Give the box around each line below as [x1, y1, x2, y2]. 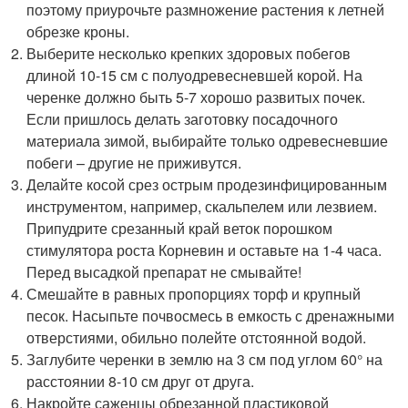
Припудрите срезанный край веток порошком [26, 217, 333, 239]
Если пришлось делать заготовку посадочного [26, 107, 339, 129]
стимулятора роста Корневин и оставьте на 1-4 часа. [26, 239, 382, 260]
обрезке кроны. [26, 20, 130, 42]
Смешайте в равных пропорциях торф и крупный [26, 282, 362, 304]
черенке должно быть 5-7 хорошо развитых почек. [26, 86, 366, 107]
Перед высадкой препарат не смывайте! [26, 260, 302, 282]
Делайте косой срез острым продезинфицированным [26, 173, 388, 195]
